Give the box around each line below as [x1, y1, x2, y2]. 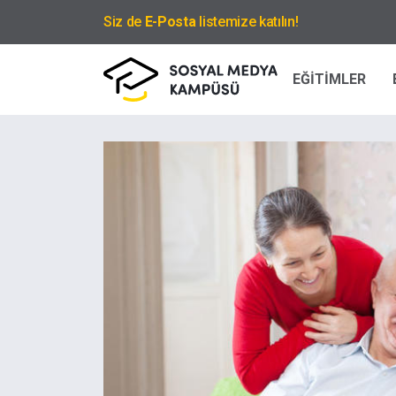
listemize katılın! [195, 13, 299, 30]
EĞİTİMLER [293, 71, 366, 88]
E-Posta [144, 13, 196, 30]
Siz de [103, 13, 145, 30]
